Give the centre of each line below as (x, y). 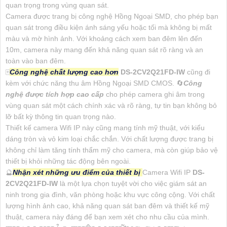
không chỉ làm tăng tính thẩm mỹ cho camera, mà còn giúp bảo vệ (112, 150)
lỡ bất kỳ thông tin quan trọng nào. (61, 116)
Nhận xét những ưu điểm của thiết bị (78, 172)
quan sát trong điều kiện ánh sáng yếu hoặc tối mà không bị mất (109, 27)
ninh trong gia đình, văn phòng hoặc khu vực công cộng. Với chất (110, 194)
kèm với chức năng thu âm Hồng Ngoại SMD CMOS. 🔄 (94, 83)
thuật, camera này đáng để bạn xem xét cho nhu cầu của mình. (107, 217)
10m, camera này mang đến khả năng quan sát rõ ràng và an (104, 49)
